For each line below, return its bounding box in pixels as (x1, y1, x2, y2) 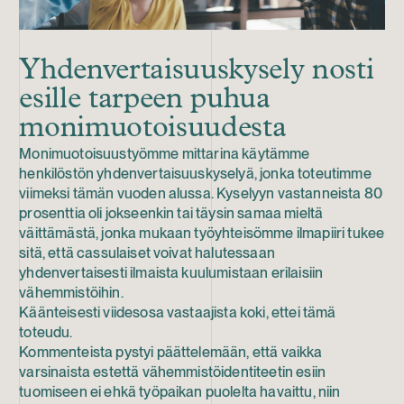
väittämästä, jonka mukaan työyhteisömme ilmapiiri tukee (19, 224, 385, 243)
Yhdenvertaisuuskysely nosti (19, 56, 374, 87)
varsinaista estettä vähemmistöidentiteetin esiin (19, 363, 326, 381)
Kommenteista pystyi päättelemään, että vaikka (19, 343, 323, 362)
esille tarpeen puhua (19, 85, 271, 115)
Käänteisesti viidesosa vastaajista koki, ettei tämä (19, 303, 336, 322)
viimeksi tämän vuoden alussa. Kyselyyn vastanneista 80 (19, 184, 383, 203)
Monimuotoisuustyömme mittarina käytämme (19, 144, 310, 163)
